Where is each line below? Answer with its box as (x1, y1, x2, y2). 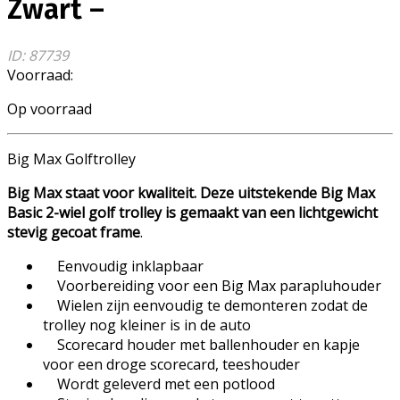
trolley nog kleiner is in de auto (43, 314, 251, 335)
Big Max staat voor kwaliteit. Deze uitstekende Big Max (7, 182, 375, 203)
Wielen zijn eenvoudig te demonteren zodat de (43, 295, 368, 315)
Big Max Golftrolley (7, 148, 136, 169)
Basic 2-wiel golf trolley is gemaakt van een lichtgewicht (7, 202, 378, 222)
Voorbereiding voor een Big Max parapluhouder (43, 275, 381, 296)
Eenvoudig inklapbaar (43, 255, 204, 276)
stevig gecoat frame (7, 221, 140, 242)
